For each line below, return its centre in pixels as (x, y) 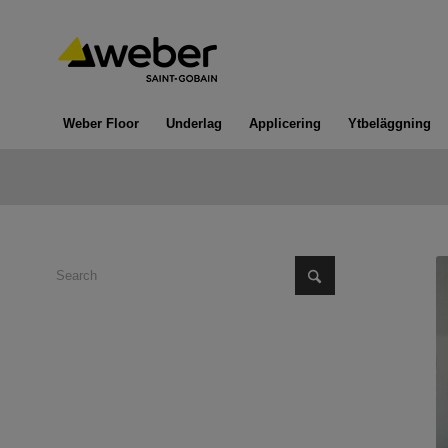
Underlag (194, 123)
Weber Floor (101, 123)
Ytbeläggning (389, 123)
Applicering (285, 123)
